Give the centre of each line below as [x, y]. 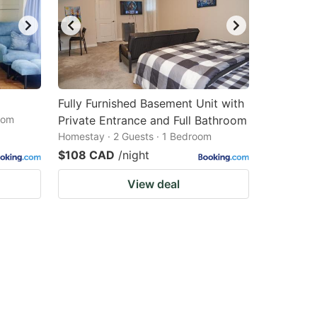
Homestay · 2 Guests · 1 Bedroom [135, 136]
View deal [154, 184]
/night [134, 155]
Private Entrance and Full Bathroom [152, 120]
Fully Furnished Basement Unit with [151, 103]
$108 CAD [86, 155]
